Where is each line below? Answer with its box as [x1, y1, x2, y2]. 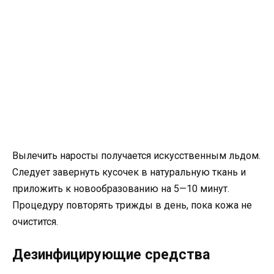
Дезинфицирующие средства [12, 246, 210, 264]
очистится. [12, 215, 58, 228]
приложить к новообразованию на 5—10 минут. [12, 182, 229, 194]
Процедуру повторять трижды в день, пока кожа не [12, 199, 252, 211]
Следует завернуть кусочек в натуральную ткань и [12, 166, 246, 178]
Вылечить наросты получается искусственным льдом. [12, 149, 261, 161]
